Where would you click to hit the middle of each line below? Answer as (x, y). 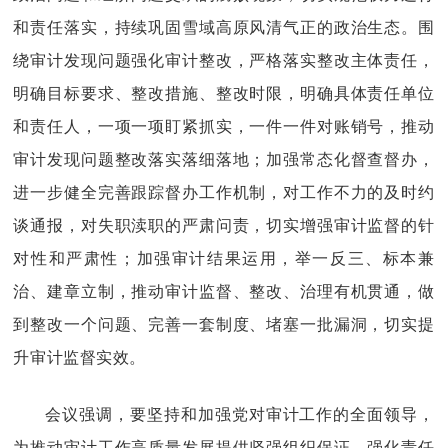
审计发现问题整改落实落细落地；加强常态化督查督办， (224, 159)
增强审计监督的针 (367, 225)
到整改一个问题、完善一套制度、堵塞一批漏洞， (199, 324)
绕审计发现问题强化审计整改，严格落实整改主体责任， (224, 60)
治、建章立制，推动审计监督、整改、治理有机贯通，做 (224, 291)
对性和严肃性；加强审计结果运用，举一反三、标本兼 (224, 258)
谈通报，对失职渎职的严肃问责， (140, 225)
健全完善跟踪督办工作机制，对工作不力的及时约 (249, 192)
